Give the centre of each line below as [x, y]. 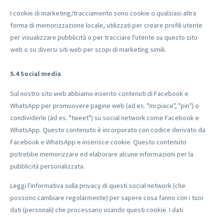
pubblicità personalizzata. [47, 166]
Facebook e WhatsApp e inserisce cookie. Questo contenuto [98, 142]
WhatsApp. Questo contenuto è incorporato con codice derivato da [108, 130]
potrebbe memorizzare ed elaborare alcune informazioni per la [102, 154]
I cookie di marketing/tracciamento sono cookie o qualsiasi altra [103, 13]
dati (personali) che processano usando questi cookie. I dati [97, 209]
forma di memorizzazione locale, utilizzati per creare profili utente [106, 25]
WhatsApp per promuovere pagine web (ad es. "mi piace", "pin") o [105, 105]
